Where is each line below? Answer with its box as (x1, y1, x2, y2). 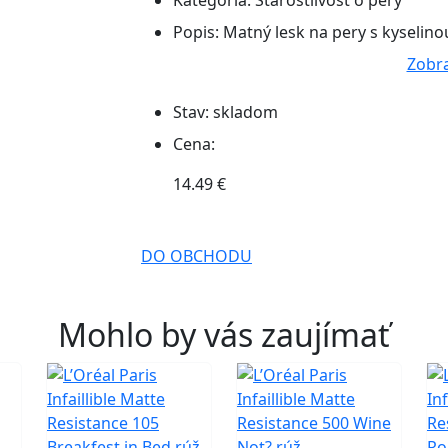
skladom (213, 101, 278, 123)
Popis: (173, 21, 219, 43)
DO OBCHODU (141, 245, 252, 267)
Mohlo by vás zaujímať (58, 313, 390, 356)
